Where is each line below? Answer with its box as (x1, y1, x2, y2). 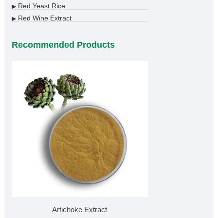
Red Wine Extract (16, 14, 72, 22)
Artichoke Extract (52, 205, 108, 214)
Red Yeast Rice (16, 1, 65, 10)
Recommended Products (11, 39, 115, 50)
